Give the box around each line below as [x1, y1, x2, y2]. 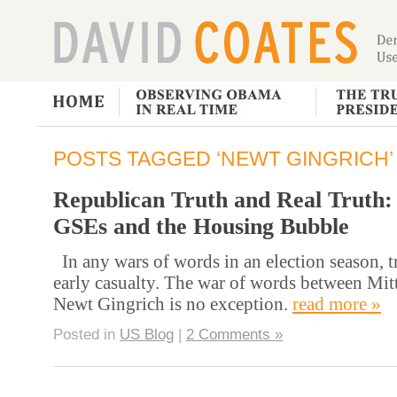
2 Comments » [186, 325, 283, 343]
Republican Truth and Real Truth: [53, 187, 393, 214]
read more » [292, 292, 381, 314]
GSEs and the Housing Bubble [53, 214, 349, 240]
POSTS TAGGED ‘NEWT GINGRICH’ [53, 147, 393, 170]
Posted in [53, 325, 120, 343]
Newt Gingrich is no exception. [53, 292, 292, 314]
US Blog [120, 325, 174, 343]
